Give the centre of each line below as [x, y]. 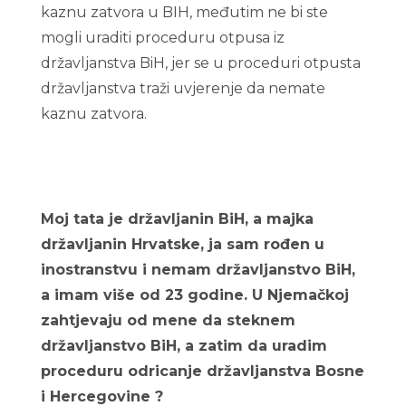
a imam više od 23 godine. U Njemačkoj [194, 295]
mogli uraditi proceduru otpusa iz [162, 38]
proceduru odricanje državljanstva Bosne [202, 371]
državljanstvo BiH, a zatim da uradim [184, 346]
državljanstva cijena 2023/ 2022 [154, 139]
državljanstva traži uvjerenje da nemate [183, 88]
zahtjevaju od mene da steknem [168, 320]
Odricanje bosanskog [226, 114]
